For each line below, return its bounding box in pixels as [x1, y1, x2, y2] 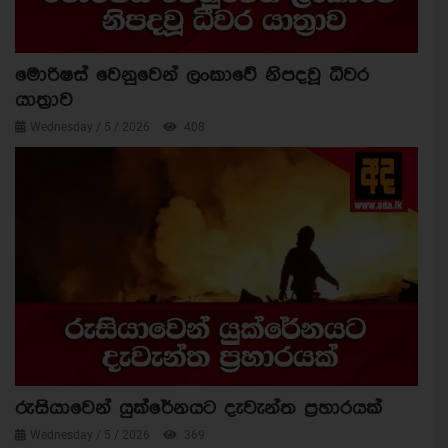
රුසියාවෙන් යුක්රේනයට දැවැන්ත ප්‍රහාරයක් [15, 398, 382, 420]
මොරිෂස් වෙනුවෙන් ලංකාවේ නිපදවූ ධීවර [15, 65, 369, 87]
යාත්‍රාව [15, 90, 73, 112]
